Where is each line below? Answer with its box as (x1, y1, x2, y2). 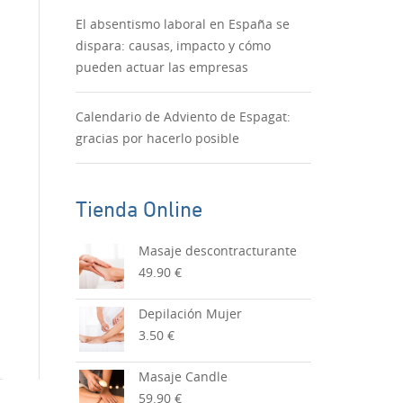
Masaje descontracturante (138, 242, 297, 259)
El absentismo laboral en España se (75, 15, 290, 32)
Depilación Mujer (138, 305, 242, 322)
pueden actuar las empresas (75, 58, 248, 76)
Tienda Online (75, 191, 202, 222)
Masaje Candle (138, 368, 228, 385)
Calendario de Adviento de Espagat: (75, 108, 291, 125)
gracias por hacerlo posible (75, 130, 239, 147)
